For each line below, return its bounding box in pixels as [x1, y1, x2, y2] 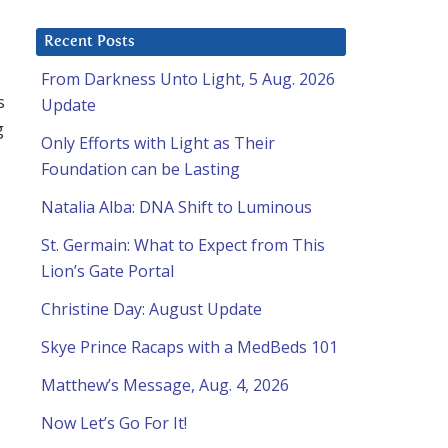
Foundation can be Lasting [41, 158, 240, 181]
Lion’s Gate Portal [41, 260, 174, 283]
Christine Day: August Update [41, 298, 262, 321]
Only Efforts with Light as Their [41, 132, 275, 155]
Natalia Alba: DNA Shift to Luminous [41, 196, 312, 219]
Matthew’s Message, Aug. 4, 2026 [41, 374, 289, 397]
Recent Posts [44, 34, 135, 50]
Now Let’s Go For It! [41, 412, 187, 435]
